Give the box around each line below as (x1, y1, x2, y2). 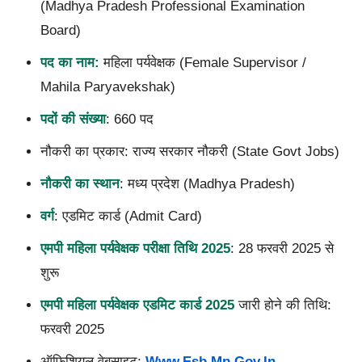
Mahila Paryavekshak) (40, 78, 175, 95)
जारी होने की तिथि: (234, 297, 331, 313)
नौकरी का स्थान (40, 175, 120, 192)
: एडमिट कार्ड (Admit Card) (53, 208, 202, 224)
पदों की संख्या (40, 111, 106, 127)
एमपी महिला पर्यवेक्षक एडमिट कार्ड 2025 (40, 297, 234, 313)
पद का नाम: (40, 54, 99, 70)
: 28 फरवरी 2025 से (229, 240, 334, 256)
